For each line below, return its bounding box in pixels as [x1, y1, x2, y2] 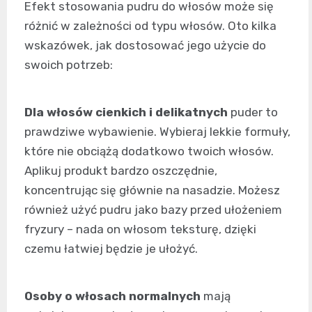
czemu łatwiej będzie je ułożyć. [24, 241, 198, 256]
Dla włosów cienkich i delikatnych [24, 104, 228, 119]
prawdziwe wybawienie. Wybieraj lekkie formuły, [24, 124, 290, 139]
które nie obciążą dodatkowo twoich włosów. [24, 143, 274, 158]
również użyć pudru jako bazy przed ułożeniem [24, 202, 282, 217]
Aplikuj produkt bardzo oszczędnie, [24, 163, 217, 178]
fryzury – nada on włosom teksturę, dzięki [24, 221, 256, 236]
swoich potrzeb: [24, 57, 113, 72]
